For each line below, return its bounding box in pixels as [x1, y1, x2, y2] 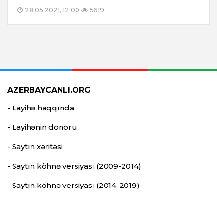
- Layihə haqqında [7, 103, 74, 112]
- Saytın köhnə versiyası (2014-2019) [7, 180, 139, 190]
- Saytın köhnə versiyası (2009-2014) [7, 161, 141, 170]
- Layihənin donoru [7, 122, 77, 132]
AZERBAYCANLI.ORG [7, 85, 91, 94]
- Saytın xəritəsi [7, 141, 62, 151]
